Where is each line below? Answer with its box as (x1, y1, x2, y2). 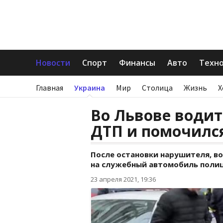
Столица (142, 83, 173, 93)
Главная (36, 83, 63, 93)
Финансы (119, 57, 155, 68)
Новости (36, 57, 70, 68)
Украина (74, 83, 105, 93)
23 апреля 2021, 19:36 (91, 175, 156, 184)
